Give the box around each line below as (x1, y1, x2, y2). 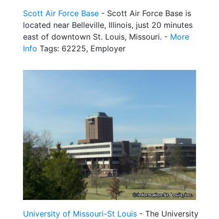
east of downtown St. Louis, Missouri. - (23, 32, 170, 42)
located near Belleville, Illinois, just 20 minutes (23, 20, 193, 30)
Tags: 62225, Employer (37, 44, 126, 54)
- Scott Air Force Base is (99, 8, 191, 19)
